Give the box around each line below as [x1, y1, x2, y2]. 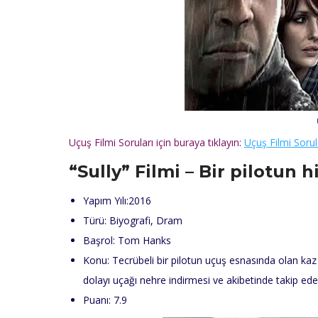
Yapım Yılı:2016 [83, 194, 151, 208]
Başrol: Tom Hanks [83, 234, 171, 248]
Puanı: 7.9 [83, 293, 127, 307]
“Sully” [69, 161, 130, 182]
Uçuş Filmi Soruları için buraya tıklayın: [69, 136, 244, 150]
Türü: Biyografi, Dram [83, 214, 182, 228]
